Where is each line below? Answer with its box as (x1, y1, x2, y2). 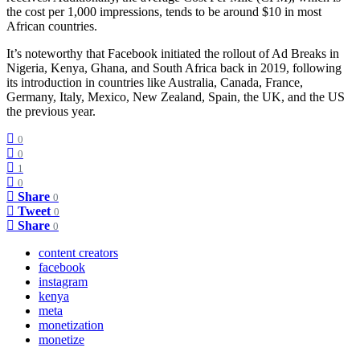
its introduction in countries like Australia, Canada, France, (6, 75, 303, 89)
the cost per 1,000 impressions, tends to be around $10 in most (6, 4, 321, 18)
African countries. (6, 18, 97, 33)
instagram (39, 274, 88, 288)
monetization (39, 317, 104, 332)
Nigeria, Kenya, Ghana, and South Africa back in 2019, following (6, 60, 342, 75)
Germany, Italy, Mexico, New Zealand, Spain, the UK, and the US (6, 89, 345, 104)
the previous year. (6, 104, 96, 118)
